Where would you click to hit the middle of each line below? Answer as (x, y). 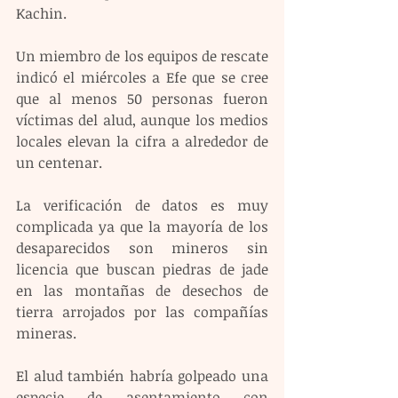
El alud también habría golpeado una (142, 375)
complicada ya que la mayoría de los (142, 226)
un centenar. (59, 162)
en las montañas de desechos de (142, 290)
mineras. (46, 333)
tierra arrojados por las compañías (142, 311)
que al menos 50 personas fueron (142, 98)
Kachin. (41, 13)
